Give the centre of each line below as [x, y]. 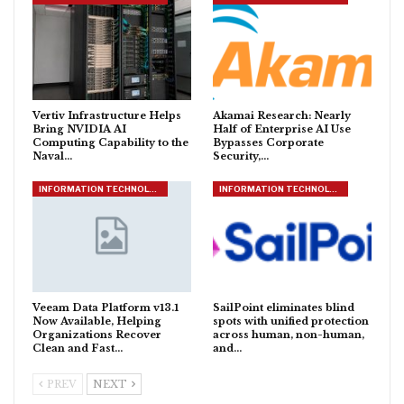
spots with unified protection [291, 321]
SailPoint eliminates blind [284, 308]
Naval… [52, 156]
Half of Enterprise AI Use [282, 129]
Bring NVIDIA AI [79, 129]
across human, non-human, [289, 335]
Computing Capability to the [110, 142]
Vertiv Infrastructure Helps [107, 115]
